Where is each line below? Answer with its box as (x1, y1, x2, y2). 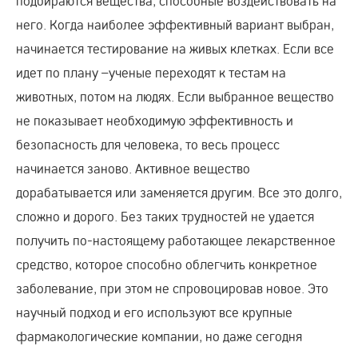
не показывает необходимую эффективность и (16, 112, 293, 129)
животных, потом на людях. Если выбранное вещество (16, 88, 334, 105)
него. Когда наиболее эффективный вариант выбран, (16, 16, 334, 34)
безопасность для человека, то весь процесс (16, 136, 280, 153)
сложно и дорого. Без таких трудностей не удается (16, 208, 314, 225)
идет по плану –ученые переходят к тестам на (16, 64, 286, 82)
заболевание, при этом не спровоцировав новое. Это (16, 280, 328, 297)
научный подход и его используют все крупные (16, 304, 292, 321)
